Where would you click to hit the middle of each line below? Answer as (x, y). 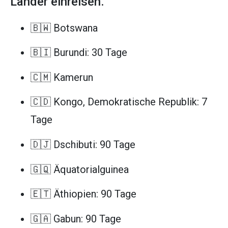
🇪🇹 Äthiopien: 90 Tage (83, 194)
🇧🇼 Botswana (64, 28)
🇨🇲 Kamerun (62, 77)
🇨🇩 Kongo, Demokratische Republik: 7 (119, 102)
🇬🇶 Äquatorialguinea (80, 169)
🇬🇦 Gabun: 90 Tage (76, 219)
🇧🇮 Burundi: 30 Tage (79, 53)
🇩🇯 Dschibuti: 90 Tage (83, 145)
